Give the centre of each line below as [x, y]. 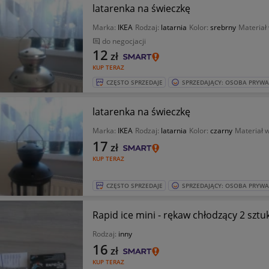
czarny [221, 131]
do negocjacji [124, 41]
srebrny [223, 27]
